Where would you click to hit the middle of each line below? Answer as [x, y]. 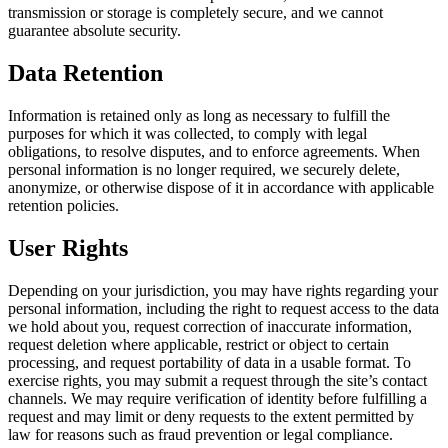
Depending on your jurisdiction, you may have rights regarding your [223, 290]
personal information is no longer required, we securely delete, [204, 170]
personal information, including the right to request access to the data [223, 308]
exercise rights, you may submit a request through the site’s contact [217, 380]
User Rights [68, 247]
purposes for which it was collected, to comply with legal [187, 134]
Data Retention [85, 73]
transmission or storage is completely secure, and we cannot [195, 13]
